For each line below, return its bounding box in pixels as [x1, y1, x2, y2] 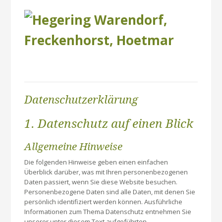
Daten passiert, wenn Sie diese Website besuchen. [24, 177, 178, 187]
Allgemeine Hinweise [24, 141, 123, 153]
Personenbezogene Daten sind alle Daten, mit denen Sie [24, 187, 196, 197]
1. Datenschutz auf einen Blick [24, 116, 194, 131]
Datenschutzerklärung [24, 93, 138, 107]
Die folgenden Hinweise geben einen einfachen [24, 158, 168, 167]
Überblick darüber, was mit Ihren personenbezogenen [24, 167, 188, 177]
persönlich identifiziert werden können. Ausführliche [24, 197, 183, 207]
